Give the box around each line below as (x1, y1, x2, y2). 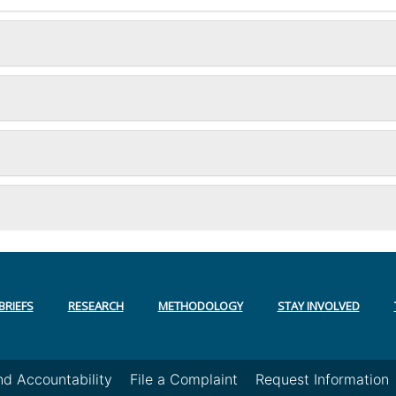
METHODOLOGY (157, 298, 243, 314)
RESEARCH (67, 298, 124, 314)
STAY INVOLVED (277, 298, 360, 314)
